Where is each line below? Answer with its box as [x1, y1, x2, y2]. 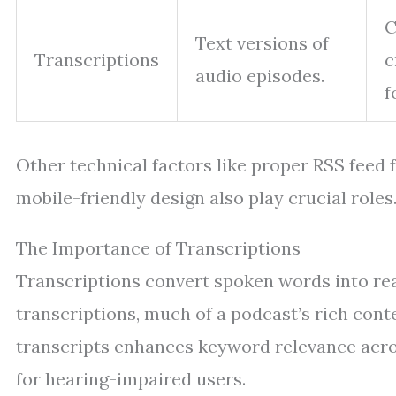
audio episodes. [195, 65, 324, 87]
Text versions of [195, 32, 329, 54]
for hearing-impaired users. [16, 368, 246, 390]
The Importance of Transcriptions [16, 237, 301, 259]
